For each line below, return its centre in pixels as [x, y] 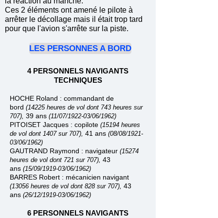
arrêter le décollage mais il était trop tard [74, 19]
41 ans [97, 133]
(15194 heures [120, 125]
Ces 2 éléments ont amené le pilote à [69, 10]
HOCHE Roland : [37, 98]
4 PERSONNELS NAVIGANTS [78, 71]
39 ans [37, 116]
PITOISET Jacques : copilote [55, 125]
